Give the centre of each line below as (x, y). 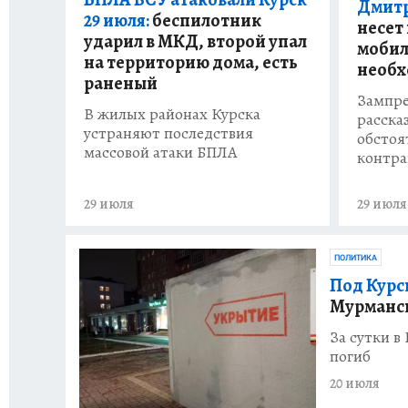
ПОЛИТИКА (356, 258)
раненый (121, 83)
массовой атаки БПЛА (161, 152)
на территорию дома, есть (191, 62)
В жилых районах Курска (172, 113)
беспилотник (205, 20)
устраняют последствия (168, 133)
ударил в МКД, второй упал (195, 41)
